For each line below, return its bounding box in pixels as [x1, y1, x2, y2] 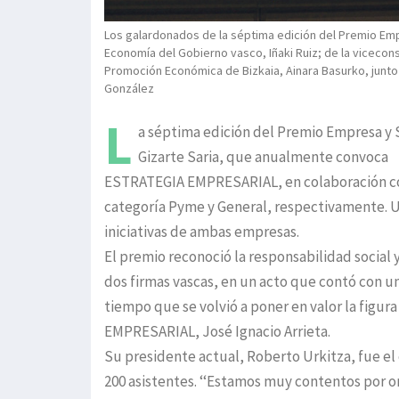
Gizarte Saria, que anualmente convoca [138, 147, 391, 167]
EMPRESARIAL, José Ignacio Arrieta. [104, 322, 330, 342]
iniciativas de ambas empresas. [104, 222, 302, 242]
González [104, 80, 154, 97]
